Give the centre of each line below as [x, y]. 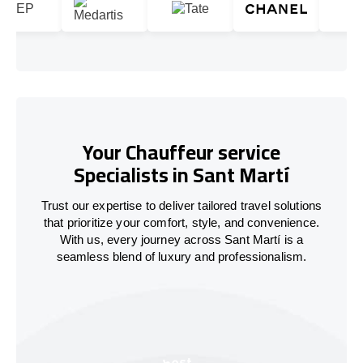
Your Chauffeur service [181, 152]
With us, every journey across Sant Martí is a [181, 239]
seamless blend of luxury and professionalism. [181, 256]
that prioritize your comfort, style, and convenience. [181, 222]
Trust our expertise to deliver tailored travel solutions [181, 205]
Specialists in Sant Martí [181, 175]
